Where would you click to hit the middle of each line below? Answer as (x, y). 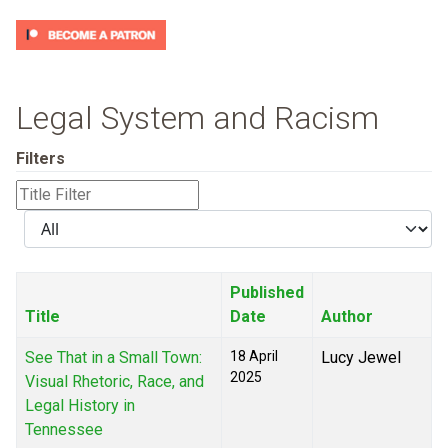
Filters (40, 159)
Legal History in (80, 406)
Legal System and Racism (197, 118)
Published (267, 293)
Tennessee (64, 430)
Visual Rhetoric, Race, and (114, 382)
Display (49, 221)
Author (347, 317)
